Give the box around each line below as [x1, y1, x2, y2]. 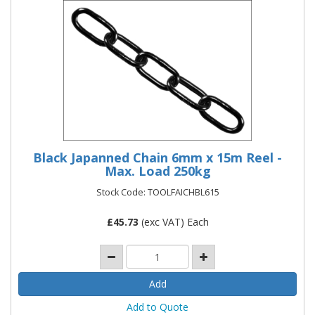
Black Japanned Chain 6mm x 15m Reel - [33, 148, 282, 166]
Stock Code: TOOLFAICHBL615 [96, 186, 219, 198]
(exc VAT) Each [138, 214, 209, 229]
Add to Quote [127, 300, 188, 314]
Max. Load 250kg [104, 162, 211, 179]
